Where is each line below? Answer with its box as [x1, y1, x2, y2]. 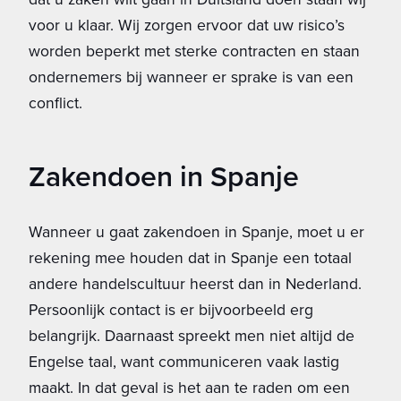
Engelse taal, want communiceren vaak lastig [29, 350, 339, 372]
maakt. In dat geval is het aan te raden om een [29, 376, 350, 398]
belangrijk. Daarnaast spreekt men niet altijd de [29, 324, 354, 346]
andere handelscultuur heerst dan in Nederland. [29, 272, 362, 294]
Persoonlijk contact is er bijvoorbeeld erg [29, 298, 313, 320]
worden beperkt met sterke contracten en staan [29, 39, 360, 62]
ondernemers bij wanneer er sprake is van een [29, 65, 354, 88]
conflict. [29, 91, 82, 114]
